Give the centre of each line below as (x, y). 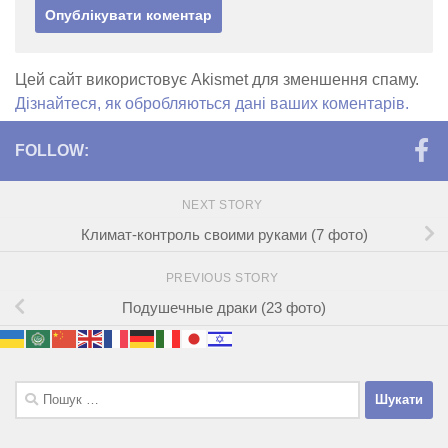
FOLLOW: (52, 150)
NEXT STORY (224, 204)
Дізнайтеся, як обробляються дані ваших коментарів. (212, 103)
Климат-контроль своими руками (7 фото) (224, 234)
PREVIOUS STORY (224, 277)
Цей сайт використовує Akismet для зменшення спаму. (217, 79)
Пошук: (39, 391)
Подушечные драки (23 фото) (224, 307)
